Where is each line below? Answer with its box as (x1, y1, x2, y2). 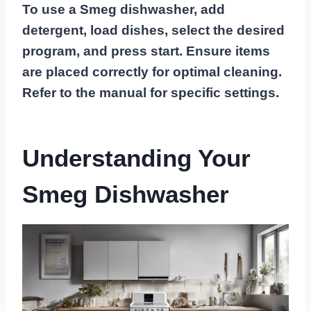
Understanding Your (22, 144, 251, 171)
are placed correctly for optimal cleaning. (22, 65, 282, 80)
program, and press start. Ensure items (22, 44, 270, 59)
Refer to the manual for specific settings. (22, 85, 279, 101)
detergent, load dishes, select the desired (22, 23, 285, 38)
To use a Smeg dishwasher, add (22, 2, 225, 17)
